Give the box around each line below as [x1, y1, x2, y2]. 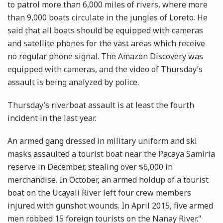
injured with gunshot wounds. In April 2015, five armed [7, 200, 213, 212]
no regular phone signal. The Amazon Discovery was [7, 51, 203, 62]
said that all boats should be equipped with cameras [7, 25, 203, 36]
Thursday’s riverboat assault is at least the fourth [7, 100, 194, 111]
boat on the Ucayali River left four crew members [7, 187, 191, 199]
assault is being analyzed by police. [7, 77, 139, 88]
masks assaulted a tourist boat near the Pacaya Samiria [7, 148, 215, 160]
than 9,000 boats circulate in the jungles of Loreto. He [7, 12, 208, 23]
